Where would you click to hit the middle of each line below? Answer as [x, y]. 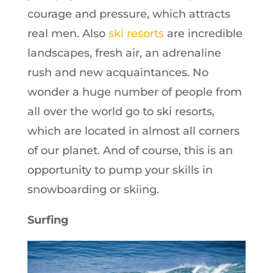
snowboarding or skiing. [93, 189]
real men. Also [68, 33]
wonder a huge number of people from [134, 92]
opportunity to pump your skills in [120, 170]
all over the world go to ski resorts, [121, 111]
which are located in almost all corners [133, 131]
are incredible [203, 33]
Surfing [48, 220]
